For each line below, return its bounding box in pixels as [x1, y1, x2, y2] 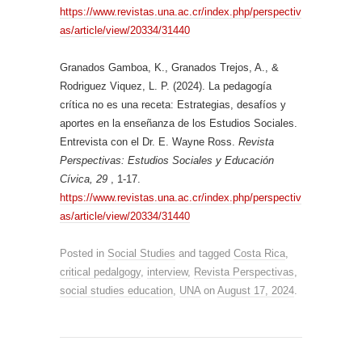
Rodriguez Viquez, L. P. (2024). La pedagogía [60, 80, 271, 92]
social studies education [60, 284, 173, 297]
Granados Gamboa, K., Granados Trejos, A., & [60, 61, 279, 74]
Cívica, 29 [60, 173, 111, 185]
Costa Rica [234, 247, 285, 259]
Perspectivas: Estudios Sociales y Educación [60, 154, 274, 166]
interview [147, 266, 187, 278]
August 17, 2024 [217, 284, 294, 297]
